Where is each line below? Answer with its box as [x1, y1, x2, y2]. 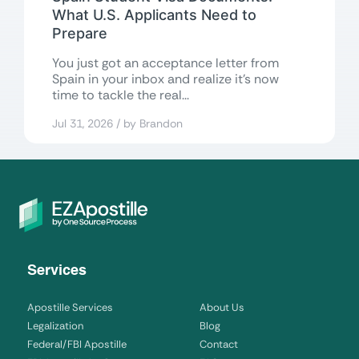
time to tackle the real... [52, 87, 189, 104]
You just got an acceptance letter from [52, 54, 279, 72]
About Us [200, 301, 244, 315]
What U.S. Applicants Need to [52, 6, 256, 24]
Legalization [27, 319, 83, 333]
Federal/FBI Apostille [27, 337, 127, 352]
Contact [200, 337, 238, 352]
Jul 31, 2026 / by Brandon [52, 116, 183, 131]
